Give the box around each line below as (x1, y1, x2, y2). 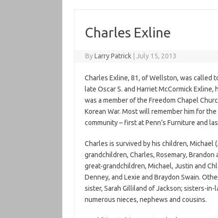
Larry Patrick (94, 52, 132, 60)
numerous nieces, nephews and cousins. (84, 196, 207, 203)
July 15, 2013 (136, 52, 177, 60)
